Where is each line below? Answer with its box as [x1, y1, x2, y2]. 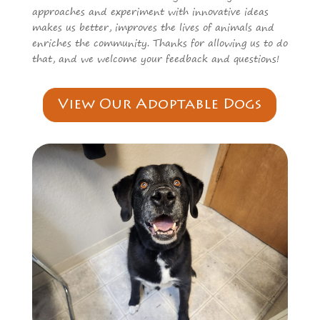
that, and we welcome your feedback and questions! [31, 49, 283, 66]
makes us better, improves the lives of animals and [31, 18, 274, 35]
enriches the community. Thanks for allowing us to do [31, 34, 288, 51]
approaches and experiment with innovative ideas [31, 2, 269, 19]
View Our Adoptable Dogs [58, 97, 262, 112]
